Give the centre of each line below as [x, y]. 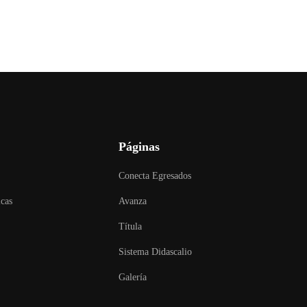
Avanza [133, 201]
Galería [133, 277]
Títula [131, 226]
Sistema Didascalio [156, 251]
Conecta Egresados [155, 175]
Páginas [139, 146]
